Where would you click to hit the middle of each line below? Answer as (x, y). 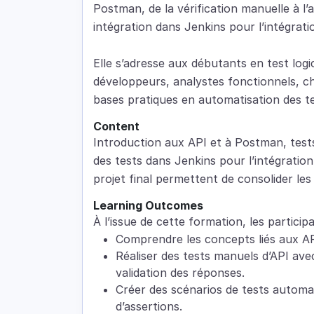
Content (116, 127)
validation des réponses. (180, 273)
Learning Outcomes (148, 206)
